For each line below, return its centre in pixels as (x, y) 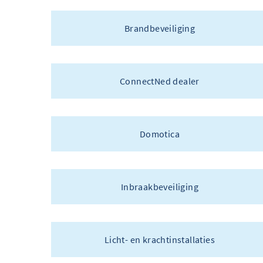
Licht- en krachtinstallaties (160, 240)
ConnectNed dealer (160, 81)
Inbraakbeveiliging (160, 187)
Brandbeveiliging (160, 28)
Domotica (160, 134)
